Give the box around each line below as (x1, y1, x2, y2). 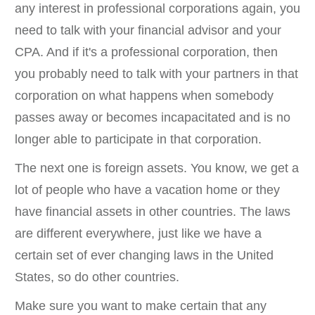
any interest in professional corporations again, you (15, 1, 300, 16)
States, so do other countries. (15, 270, 179, 285)
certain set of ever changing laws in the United (15, 248, 274, 263)
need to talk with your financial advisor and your (15, 23, 281, 38)
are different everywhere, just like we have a (15, 226, 262, 241)
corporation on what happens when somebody (15, 89, 274, 103)
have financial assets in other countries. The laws (15, 205, 290, 219)
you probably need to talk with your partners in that (15, 67, 298, 82)
